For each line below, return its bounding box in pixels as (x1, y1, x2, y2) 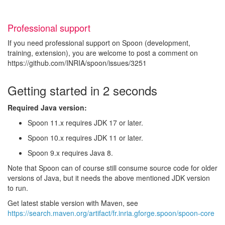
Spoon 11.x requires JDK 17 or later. (28, 118, 143, 128)
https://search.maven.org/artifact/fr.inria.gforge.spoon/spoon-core (8, 208, 214, 218)
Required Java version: (8, 102, 87, 113)
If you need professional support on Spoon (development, (8, 38, 190, 48)
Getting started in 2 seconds (8, 81, 157, 99)
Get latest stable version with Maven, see (8, 198, 138, 208)
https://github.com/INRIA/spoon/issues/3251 (8, 58, 147, 68)
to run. (8, 183, 28, 193)
